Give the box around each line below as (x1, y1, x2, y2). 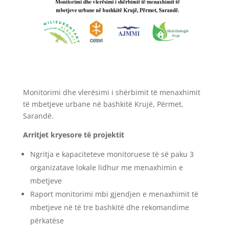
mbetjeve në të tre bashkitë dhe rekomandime (30, 202, 189, 212)
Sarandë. (22, 110, 54, 121)
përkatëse (30, 215, 64, 225)
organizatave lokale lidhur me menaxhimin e (30, 162, 183, 172)
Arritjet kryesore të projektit (22, 129, 124, 140)
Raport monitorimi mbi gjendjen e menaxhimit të (30, 189, 198, 199)
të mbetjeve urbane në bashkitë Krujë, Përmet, (22, 99, 184, 109)
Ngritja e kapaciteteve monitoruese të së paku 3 (30, 149, 194, 159)
